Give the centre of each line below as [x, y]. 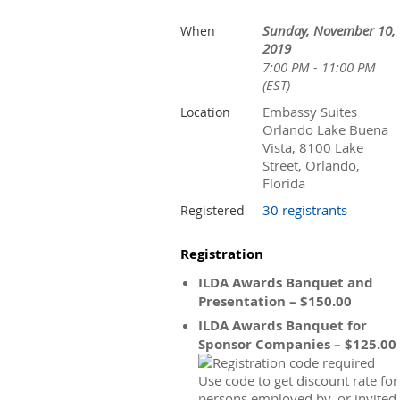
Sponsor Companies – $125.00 [297, 344]
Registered [212, 210]
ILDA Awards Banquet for [283, 325]
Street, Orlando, [311, 165]
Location [205, 112]
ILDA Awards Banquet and [286, 283]
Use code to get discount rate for [298, 380]
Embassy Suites [310, 112]
